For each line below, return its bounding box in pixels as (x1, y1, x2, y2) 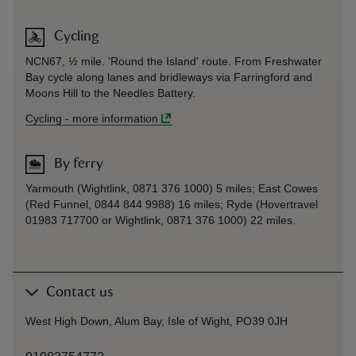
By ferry (54, 157, 103, 171)
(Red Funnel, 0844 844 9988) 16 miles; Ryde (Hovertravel (25, 197, 318, 211)
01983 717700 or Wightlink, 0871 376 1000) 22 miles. (25, 213, 296, 226)
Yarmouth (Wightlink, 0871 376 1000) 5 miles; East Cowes (25, 181, 318, 195)
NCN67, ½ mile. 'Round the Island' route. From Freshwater (25, 54, 322, 68)
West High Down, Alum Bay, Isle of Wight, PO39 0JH (25, 314, 288, 327)
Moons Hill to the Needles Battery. (25, 86, 195, 99)
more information (72, 111, 158, 125)
